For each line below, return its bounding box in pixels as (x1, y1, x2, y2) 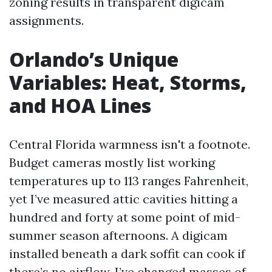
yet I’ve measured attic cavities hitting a (9, 191, 238, 206)
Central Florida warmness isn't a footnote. (9, 137, 250, 152)
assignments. (9, 13, 84, 28)
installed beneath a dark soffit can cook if (9, 246, 245, 261)
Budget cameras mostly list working (9, 155, 215, 170)
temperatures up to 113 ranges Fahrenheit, (9, 173, 248, 188)
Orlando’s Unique (9, 46, 178, 72)
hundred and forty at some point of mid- (9, 209, 240, 225)
